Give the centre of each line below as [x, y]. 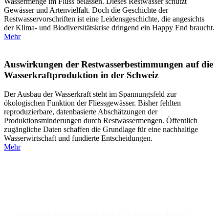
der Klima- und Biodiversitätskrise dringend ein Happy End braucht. [109, 28]
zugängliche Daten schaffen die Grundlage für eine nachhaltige [101, 129]
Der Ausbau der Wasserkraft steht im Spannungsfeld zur [90, 94]
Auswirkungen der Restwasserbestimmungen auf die [109, 65]
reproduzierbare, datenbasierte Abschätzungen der [81, 111]
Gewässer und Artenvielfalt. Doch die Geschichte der [86, 10]
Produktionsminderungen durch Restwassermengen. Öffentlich [101, 120]
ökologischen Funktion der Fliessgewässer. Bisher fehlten [92, 103]
